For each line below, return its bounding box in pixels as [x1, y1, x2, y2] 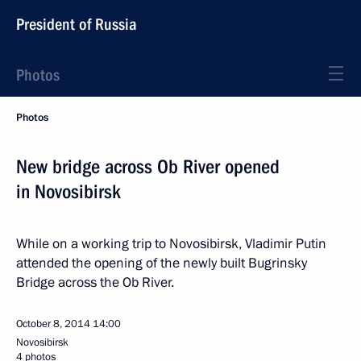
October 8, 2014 [16, 317, 90, 331]
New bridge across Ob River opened [16, 156, 280, 178]
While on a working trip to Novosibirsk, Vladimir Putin [16, 234, 326, 253]
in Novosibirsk [16, 180, 121, 203]
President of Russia [16, 15, 137, 34]
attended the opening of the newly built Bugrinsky [16, 254, 307, 272]
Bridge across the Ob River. [16, 273, 174, 292]
